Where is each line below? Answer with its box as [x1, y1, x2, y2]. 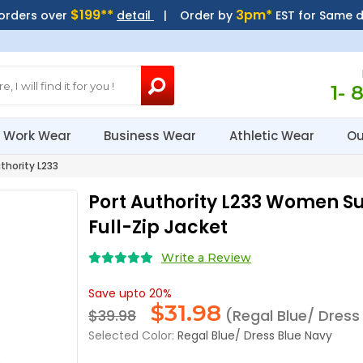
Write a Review [161, 250, 252, 265]
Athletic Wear [228, 127, 318, 144]
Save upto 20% [88, 285, 173, 301]
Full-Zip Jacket [88, 215, 228, 240]
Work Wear [3, 127, 75, 144]
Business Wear [104, 127, 200, 144]
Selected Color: [88, 327, 175, 344]
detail [116, 7, 154, 23]
